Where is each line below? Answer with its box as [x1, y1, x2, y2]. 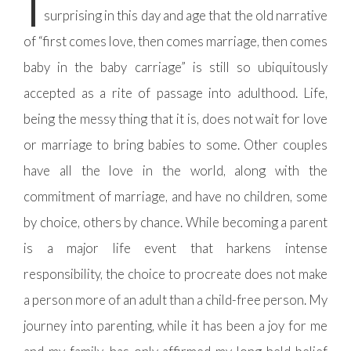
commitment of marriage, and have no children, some [24, 188, 327, 204]
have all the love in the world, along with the [24, 162, 327, 179]
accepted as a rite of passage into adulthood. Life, [24, 85, 327, 101]
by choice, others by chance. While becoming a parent [24, 214, 327, 230]
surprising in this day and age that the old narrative [44, 7, 327, 24]
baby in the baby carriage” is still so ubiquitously [24, 59, 327, 75]
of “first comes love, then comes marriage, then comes [24, 33, 327, 49]
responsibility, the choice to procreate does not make [24, 266, 327, 282]
